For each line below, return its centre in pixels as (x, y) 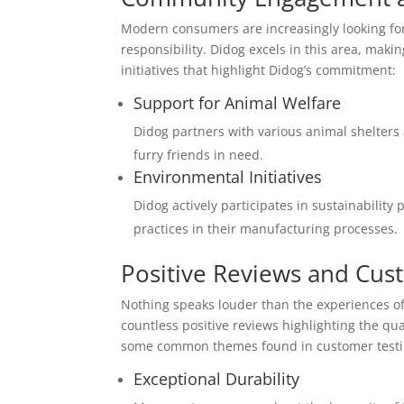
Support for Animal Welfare (238, 103)
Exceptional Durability (217, 379)
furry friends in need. (199, 155)
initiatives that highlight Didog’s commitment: (259, 70)
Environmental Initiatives (228, 177)
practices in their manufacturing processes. (266, 229)
